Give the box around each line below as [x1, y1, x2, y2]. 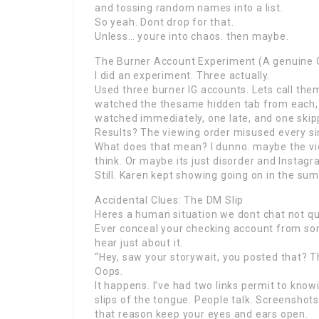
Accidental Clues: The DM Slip [95, 194, 244, 206]
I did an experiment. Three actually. [95, 70, 271, 81]
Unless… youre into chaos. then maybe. [95, 31, 289, 42]
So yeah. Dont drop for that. [95, 16, 234, 28]
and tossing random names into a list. [95, 2, 283, 14]
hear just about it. [95, 237, 184, 249]
